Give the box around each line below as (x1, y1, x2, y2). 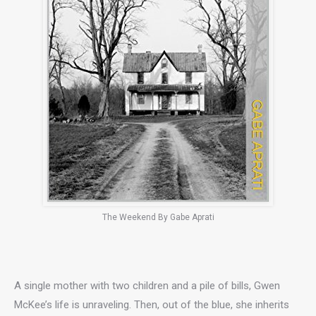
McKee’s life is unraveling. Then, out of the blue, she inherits (14, 298, 289, 311)
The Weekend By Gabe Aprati (102, 212, 214, 222)
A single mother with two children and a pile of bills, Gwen (14, 279, 280, 292)
